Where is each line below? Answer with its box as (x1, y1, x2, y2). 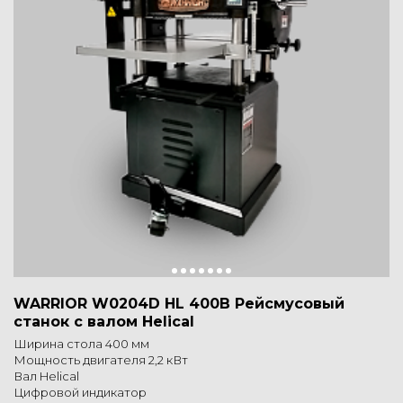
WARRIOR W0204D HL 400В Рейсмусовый (13, 295, 345, 313)
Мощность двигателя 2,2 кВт (13, 353, 188, 368)
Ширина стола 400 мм (13, 336, 149, 352)
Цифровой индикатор (13, 385, 147, 400)
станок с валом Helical (13, 313, 194, 331)
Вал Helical (13, 369, 79, 384)
